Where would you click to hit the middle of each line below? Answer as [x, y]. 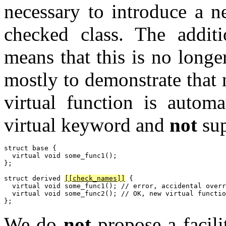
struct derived [34, 178]
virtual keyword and [87, 125]
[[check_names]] [95, 178]
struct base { [30, 148]
